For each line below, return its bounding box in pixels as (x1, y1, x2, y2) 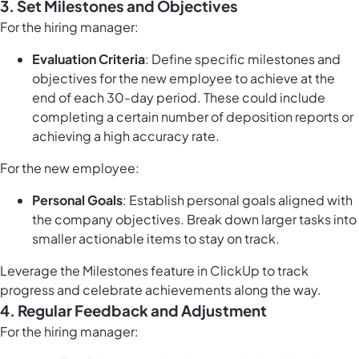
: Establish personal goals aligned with (123, 192, 353, 209)
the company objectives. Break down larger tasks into (32, 211, 357, 228)
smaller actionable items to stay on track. (32, 230, 280, 248)
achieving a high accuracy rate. (32, 127, 220, 145)
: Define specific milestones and (145, 50, 341, 68)
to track (260, 262, 309, 280)
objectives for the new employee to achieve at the (32, 70, 335, 87)
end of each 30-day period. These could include (32, 89, 325, 107)
